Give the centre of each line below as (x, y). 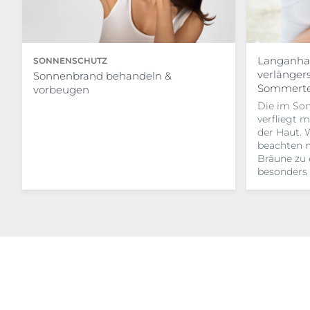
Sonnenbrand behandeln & (102, 75)
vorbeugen (61, 89)
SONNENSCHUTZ (70, 60)
